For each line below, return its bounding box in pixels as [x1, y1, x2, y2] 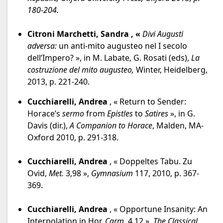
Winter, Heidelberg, [136, 64, 208, 76]
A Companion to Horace [70, 120, 152, 131]
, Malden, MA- [152, 120, 204, 131]
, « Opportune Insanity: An [108, 204, 208, 215]
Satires [145, 108, 168, 119]
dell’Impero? [27, 52, 74, 64]
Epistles [107, 108, 133, 119]
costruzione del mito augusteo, [27, 64, 136, 76]
